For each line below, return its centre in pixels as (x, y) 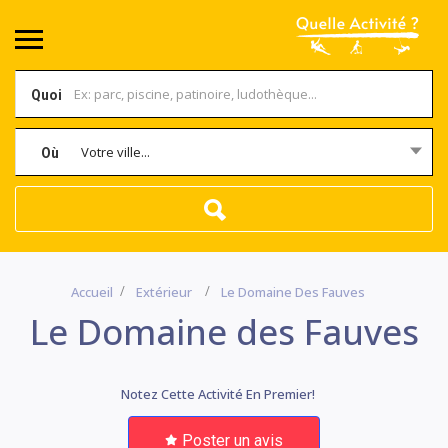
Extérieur (163, 292)
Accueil (91, 292)
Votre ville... (115, 152)
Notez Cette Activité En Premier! (217, 394)
